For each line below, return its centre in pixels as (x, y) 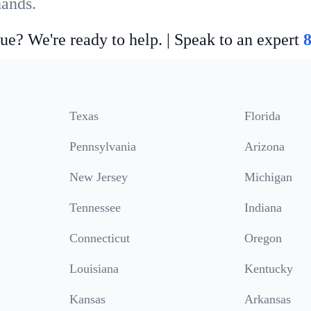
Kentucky (269, 269)
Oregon (263, 238)
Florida (262, 116)
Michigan (268, 177)
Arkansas (268, 299)
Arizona (264, 146)
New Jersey (99, 177)
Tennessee (95, 208)
